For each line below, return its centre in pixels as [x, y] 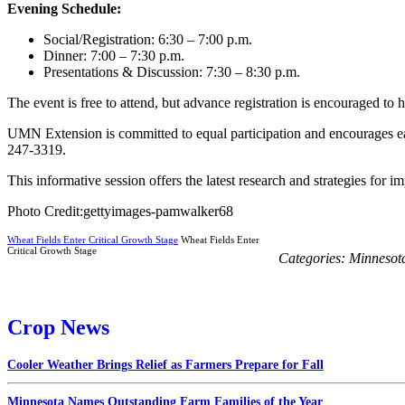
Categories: [314, 258]
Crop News [58, 327]
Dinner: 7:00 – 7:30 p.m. [114, 55]
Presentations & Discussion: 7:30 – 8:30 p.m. [172, 71]
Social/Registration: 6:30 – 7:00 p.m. [148, 39]
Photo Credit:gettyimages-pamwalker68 [120, 211]
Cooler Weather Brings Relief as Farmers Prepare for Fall [165, 364]
